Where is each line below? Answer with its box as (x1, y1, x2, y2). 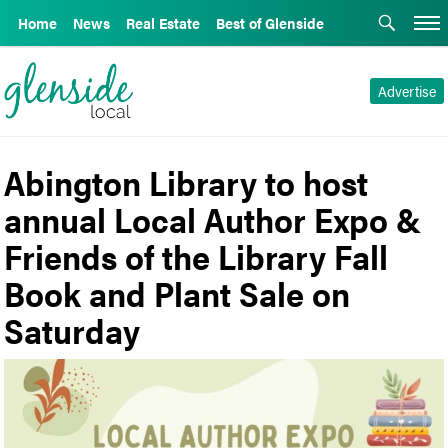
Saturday (4, 305, 141, 354)
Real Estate (126, 13, 200, 33)
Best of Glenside (216, 13, 324, 33)
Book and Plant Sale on (4, 268, 351, 317)
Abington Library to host (4, 157, 369, 206)
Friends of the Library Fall (4, 231, 389, 280)
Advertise (377, 81, 436, 101)
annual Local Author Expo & (4, 194, 422, 243)
